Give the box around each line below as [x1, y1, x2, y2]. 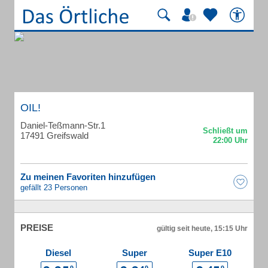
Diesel [45, 248, 71, 258]
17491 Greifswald [20, 130, 89, 141]
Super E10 [188, 248, 232, 258]
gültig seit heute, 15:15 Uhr [157, 224, 248, 233]
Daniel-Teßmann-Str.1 [20, 120, 105, 130]
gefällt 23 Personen [20, 183, 87, 192]
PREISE [20, 223, 53, 233]
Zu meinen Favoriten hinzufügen [20, 172, 156, 182]
